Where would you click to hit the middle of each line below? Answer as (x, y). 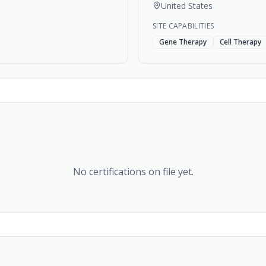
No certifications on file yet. (133, 172)
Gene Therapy (183, 42)
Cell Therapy (240, 42)
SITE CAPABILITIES (183, 26)
